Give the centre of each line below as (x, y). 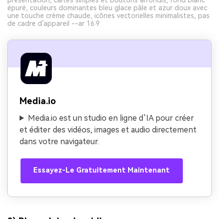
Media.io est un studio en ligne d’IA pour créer (111, 118)
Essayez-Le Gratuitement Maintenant (102, 171)
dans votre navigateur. (59, 141)
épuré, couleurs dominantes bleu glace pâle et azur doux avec (107, 8)
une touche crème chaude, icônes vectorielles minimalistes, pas (109, 15)
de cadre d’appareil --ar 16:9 (54, 23)
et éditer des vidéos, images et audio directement (108, 130)
